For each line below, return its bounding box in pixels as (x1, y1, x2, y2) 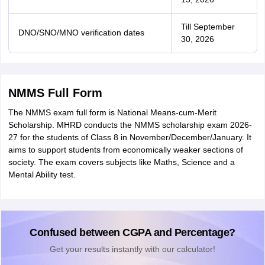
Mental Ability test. (8, 170, 76, 179)
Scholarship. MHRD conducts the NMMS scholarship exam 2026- (8, 120, 252, 130)
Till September (180, 22, 235, 31)
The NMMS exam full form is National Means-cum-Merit (8, 108, 216, 117)
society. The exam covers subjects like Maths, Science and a (8, 157, 235, 167)
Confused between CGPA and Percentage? (30, 227, 235, 238)
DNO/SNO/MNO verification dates (18, 28, 144, 37)
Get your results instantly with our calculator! (50, 244, 215, 254)
